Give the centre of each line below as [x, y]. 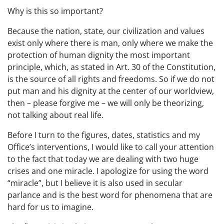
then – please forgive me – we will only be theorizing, [106, 103]
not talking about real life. [55, 115]
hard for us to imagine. [50, 207]
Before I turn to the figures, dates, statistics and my [104, 135]
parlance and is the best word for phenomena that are [110, 195]
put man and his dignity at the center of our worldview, [111, 91]
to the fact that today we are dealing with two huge [103, 159]
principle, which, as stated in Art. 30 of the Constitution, [111, 67]
